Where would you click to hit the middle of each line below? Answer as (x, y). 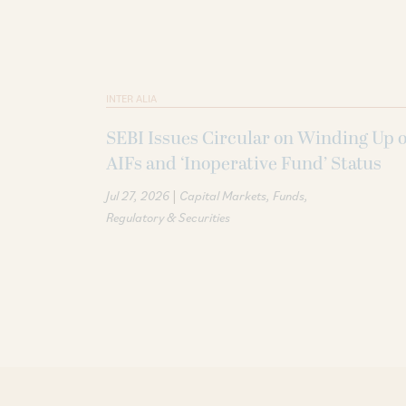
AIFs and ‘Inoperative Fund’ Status (244, 164)
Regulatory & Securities (168, 217)
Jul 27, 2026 (138, 195)
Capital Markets (223, 195)
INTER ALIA (131, 98)
